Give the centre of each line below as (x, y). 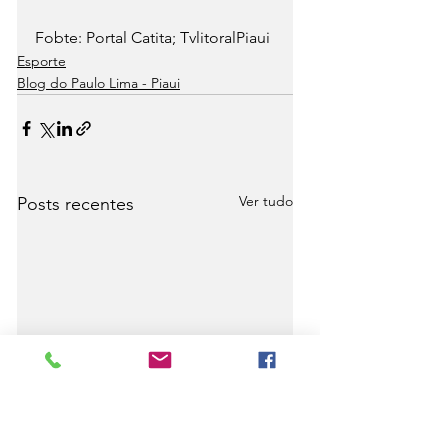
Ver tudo (266, 201)
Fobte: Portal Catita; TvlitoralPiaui (152, 38)
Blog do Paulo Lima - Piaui (98, 83)
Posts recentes (75, 204)
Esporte (41, 61)
